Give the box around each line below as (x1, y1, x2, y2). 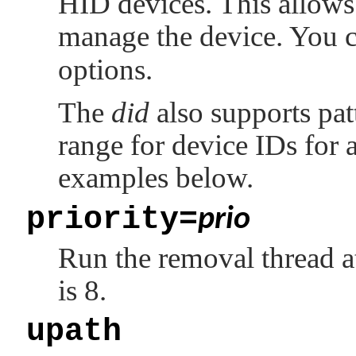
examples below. (58, 161, 253, 194)
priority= (26, 202, 198, 238)
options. (58, 52, 153, 86)
